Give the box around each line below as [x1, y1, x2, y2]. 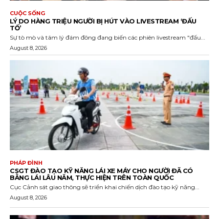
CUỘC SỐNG [10, 10, 45, 17]
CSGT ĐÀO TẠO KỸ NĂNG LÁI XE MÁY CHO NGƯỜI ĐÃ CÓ [10, 166, 193, 175]
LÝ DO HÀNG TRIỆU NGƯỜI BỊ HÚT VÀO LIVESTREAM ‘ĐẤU [10, 17, 197, 25]
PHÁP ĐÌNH [10, 159, 43, 166]
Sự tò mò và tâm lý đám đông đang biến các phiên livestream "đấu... [10, 34, 205, 42]
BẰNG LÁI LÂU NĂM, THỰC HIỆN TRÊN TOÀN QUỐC [10, 173, 174, 181]
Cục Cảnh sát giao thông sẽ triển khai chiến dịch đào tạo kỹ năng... [10, 183, 199, 191]
